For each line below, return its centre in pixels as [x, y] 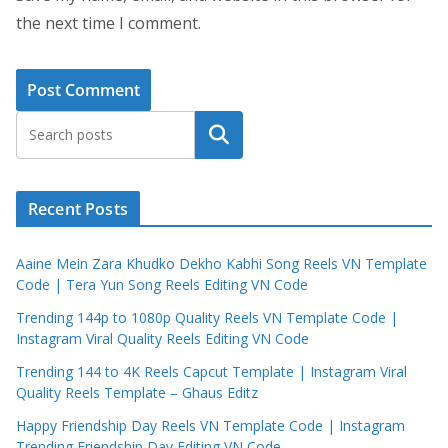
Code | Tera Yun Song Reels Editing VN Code [162, 285]
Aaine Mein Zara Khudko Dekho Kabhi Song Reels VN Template [221, 264]
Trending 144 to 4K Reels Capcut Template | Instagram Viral [211, 372]
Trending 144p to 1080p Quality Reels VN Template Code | [207, 318]
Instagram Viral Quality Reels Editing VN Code [162, 339]
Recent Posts [78, 209]
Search [219, 135]
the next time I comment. [108, 23]
